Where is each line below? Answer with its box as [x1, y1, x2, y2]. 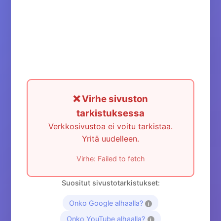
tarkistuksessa [76, 108, 145, 119]
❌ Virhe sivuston [73, 93, 148, 105]
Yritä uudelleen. [82, 134, 139, 144]
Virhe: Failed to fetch [76, 154, 145, 163]
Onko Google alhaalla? [69, 198, 143, 207]
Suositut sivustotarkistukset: [61, 179, 160, 187]
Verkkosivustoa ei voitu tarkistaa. [48, 121, 173, 131]
